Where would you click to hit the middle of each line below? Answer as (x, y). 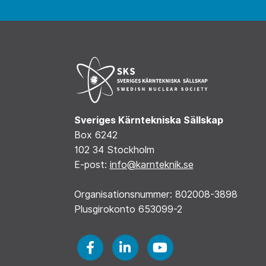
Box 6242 (96, 135)
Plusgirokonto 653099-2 (128, 209)
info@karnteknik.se (151, 164)
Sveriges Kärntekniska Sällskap (148, 120)
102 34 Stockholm (114, 150)
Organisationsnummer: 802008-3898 (156, 194)
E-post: (92, 164)
